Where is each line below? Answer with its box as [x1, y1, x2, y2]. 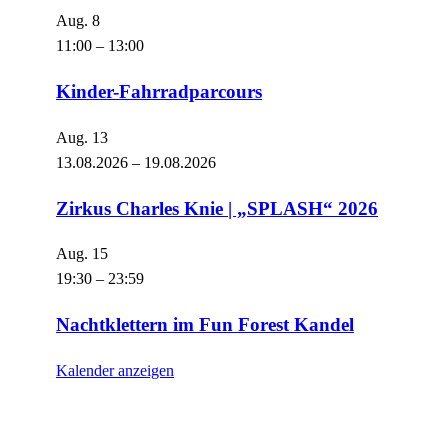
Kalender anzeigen [56, 361, 174, 379]
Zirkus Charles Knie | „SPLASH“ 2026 [56, 197, 378, 219]
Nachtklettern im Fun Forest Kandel [56, 314, 354, 336]
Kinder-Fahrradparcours [56, 81, 262, 103]
